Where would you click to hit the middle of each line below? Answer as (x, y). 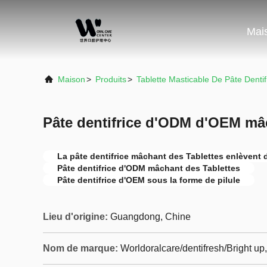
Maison (72, 79)
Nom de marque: (80, 248)
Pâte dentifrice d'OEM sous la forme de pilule (149, 180)
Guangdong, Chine (150, 217)
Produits (111, 79)
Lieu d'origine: (75, 217)
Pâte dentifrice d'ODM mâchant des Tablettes (149, 168)
